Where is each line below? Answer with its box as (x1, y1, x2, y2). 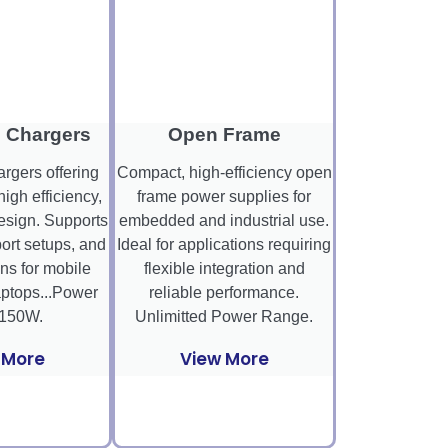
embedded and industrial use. (119, 212, 329, 230)
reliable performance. (149, 284, 299, 302)
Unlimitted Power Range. (135, 308, 313, 326)
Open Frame (167, 124, 281, 146)
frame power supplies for (137, 188, 311, 206)
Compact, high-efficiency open (116, 164, 332, 182)
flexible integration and (143, 260, 305, 278)
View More (179, 347, 269, 372)
